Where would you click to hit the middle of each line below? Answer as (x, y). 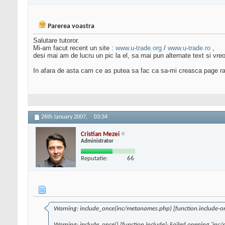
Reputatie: (94, 158)
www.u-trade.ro (189, 48)
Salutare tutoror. (56, 41)
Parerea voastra (71, 27)
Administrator (97, 141)
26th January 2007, (65, 117)
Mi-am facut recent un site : (74, 48)
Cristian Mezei (100, 134)
